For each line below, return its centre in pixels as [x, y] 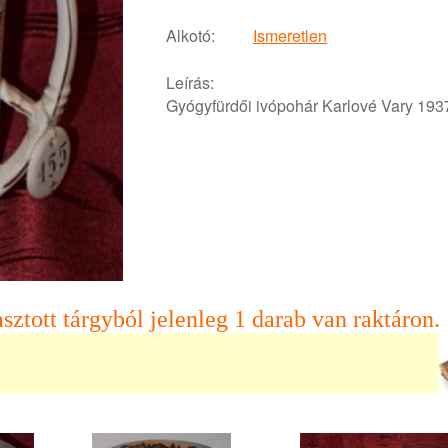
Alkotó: [190, 35]
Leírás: [190, 82]
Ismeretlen [290, 35]
